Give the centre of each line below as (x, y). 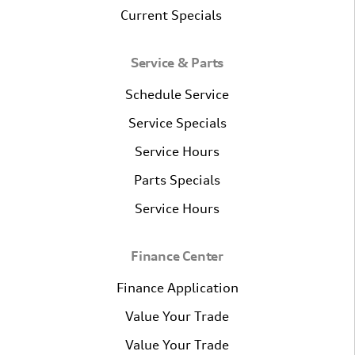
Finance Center (177, 256)
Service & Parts (177, 62)
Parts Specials (177, 179)
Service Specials (177, 122)
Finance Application (177, 287)
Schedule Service (177, 94)
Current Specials (171, 15)
